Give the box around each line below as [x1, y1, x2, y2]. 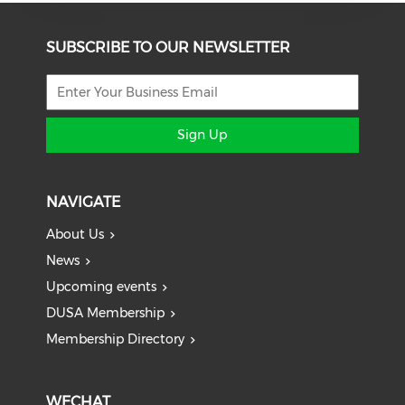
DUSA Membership [46, 305, 165, 322]
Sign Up [177, 127, 228, 144]
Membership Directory [46, 331, 185, 348]
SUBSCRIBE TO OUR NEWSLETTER [46, 39, 291, 57]
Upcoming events [46, 278, 157, 296]
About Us [46, 226, 105, 243]
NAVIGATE [46, 193, 121, 212]
